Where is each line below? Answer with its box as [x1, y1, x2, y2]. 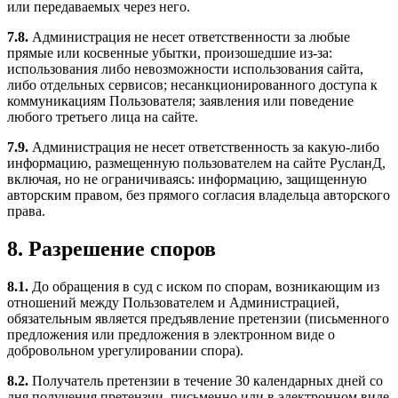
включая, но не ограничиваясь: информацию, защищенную [7, 171, 367, 187]
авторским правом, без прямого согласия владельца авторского [7, 187, 390, 203]
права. [7, 203, 45, 219]
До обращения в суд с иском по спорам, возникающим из [28, 279, 379, 294]
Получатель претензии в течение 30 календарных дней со [28, 373, 383, 388]
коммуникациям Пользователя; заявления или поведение [7, 93, 354, 109]
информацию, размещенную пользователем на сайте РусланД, [7, 155, 386, 171]
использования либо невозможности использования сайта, [7, 61, 363, 77]
